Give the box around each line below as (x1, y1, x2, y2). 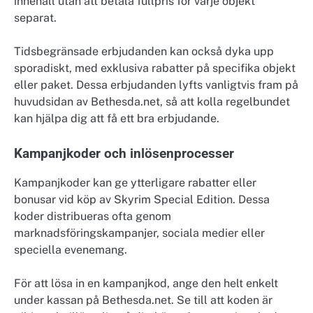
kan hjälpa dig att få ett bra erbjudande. (14, 111, 219, 125)
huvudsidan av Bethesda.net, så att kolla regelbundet (14, 94, 290, 108)
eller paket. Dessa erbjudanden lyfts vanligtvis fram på (14, 78, 298, 92)
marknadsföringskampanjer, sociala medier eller (14, 226, 265, 240)
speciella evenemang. (14, 243, 127, 257)
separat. (14, 10, 57, 24)
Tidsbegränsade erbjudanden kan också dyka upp (14, 44, 274, 58)
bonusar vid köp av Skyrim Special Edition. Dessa (14, 193, 270, 207)
